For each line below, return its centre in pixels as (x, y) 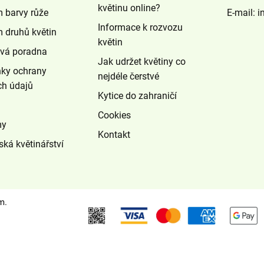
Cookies (114, 115)
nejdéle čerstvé (128, 76)
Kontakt (114, 134)
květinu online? (129, 8)
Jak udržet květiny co (141, 61)
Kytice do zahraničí (137, 95)
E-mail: (242, 12)
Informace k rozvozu (140, 27)
